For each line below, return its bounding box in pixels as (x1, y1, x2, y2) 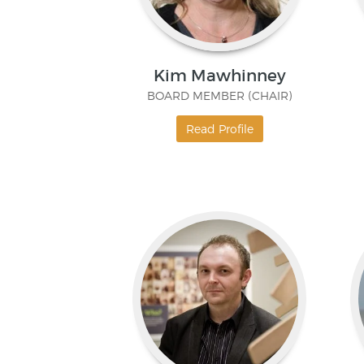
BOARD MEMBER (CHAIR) (147, 89, 292, 103)
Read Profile (185, 122, 253, 136)
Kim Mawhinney (153, 66, 286, 86)
